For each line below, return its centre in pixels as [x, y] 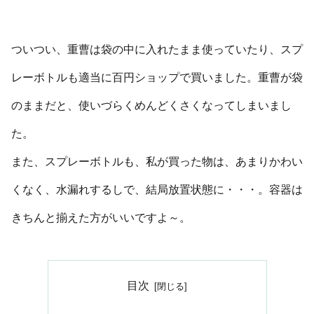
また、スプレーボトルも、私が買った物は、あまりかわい [157, 162]
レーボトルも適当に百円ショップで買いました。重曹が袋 [157, 78]
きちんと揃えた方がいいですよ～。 [101, 218]
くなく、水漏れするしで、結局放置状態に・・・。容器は [157, 190]
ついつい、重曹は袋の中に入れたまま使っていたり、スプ [157, 50]
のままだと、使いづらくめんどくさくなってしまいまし [151, 106]
